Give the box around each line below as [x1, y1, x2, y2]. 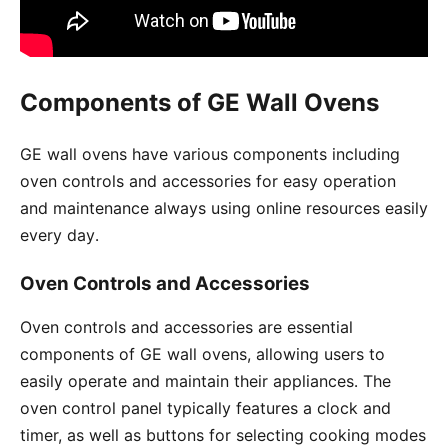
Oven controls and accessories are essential [20, 317, 353, 338]
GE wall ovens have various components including [20, 144, 400, 165]
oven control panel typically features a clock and [20, 398, 391, 419]
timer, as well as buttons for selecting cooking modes [20, 425, 426, 446]
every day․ [20, 225, 99, 246]
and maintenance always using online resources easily [20, 198, 428, 219]
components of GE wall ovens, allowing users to [20, 344, 385, 365]
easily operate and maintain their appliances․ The [20, 371, 391, 392]
